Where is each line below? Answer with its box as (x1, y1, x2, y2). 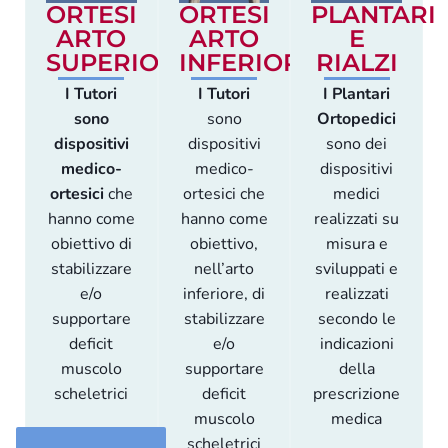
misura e (325, 233, 388, 256)
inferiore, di (183, 283, 265, 306)
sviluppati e (315, 258, 399, 281)
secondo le (317, 308, 396, 331)
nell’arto (194, 258, 254, 281)
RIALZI (315, 48, 398, 78)
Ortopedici (317, 108, 397, 131)
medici (333, 183, 381, 206)
